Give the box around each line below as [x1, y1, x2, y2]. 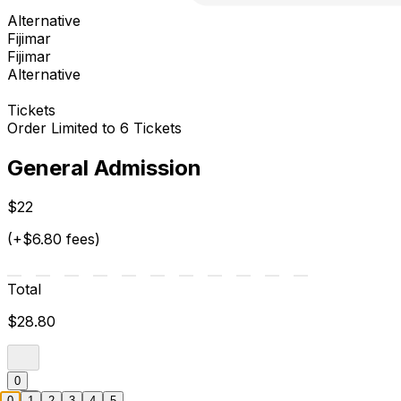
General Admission [7, 154, 201, 181]
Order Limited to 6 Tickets [7, 118, 182, 137]
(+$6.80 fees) [7, 230, 100, 249]
